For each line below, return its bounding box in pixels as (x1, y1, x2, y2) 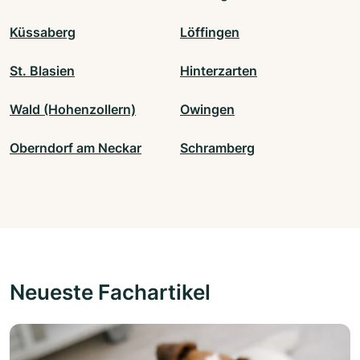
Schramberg (180, 140, 255, 157)
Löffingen (180, 24, 239, 41)
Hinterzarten (180, 63, 257, 80)
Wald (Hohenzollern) (10, 101, 136, 118)
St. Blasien (10, 63, 75, 80)
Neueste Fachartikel (10, 279, 211, 305)
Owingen (180, 101, 235, 118)
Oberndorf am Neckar (10, 140, 141, 157)
